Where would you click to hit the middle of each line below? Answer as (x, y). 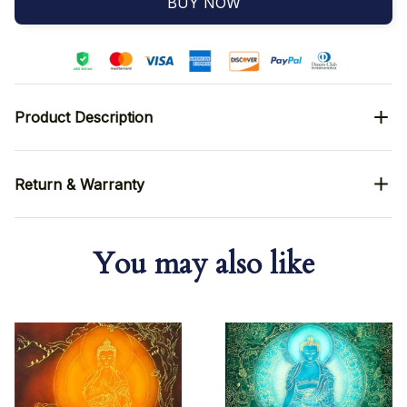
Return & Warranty (79, 184)
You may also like (203, 265)
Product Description (84, 117)
